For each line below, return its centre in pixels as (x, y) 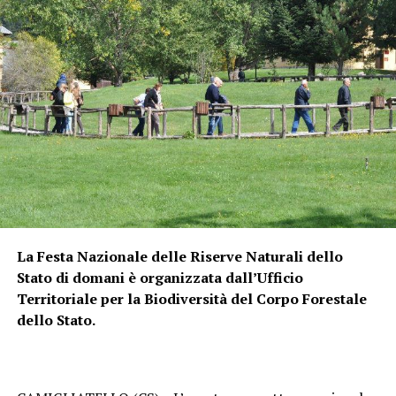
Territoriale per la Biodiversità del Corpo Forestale (191, 299)
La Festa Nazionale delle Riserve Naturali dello (179, 257)
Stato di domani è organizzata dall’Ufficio (160, 278)
